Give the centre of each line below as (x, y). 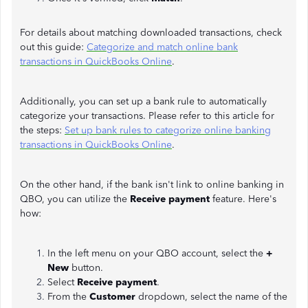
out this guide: (53, 47)
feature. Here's (244, 199)
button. (87, 268)
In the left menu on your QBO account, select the (157, 253)
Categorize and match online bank (162, 47)
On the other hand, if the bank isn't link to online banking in (152, 185)
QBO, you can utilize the (75, 199)
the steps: (42, 130)
